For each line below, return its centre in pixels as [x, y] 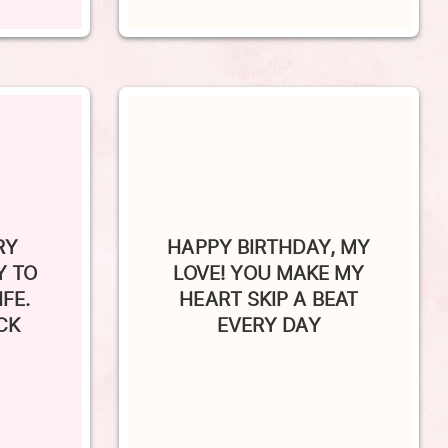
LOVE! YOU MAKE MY [268, 245]
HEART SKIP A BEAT [269, 271]
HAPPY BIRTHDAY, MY [269, 219]
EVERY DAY [268, 297]
